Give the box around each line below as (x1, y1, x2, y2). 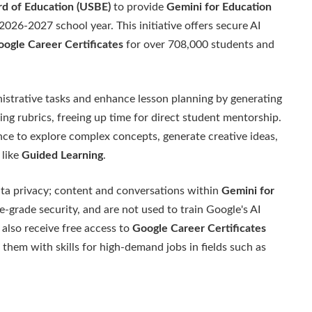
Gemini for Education (166, 1, 272, 13)
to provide (111, 1, 166, 13)
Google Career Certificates (132, 223, 266, 235)
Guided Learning (22, 150, 103, 162)
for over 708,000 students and (123, 39, 274, 51)
